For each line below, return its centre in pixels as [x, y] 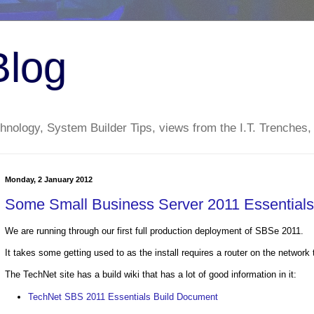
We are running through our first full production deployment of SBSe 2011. [154, 231]
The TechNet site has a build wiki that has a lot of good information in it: [151, 275]
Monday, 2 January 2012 [49, 180]
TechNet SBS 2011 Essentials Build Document [123, 296]
